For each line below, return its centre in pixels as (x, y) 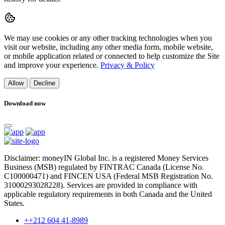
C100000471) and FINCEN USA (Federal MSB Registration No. (108, 176)
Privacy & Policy (128, 65)
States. (14, 203)
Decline (44, 83)
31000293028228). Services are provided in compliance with (101, 185)
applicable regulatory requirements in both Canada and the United (108, 194)
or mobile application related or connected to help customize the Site (112, 56)
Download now (25, 103)
